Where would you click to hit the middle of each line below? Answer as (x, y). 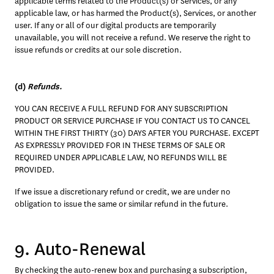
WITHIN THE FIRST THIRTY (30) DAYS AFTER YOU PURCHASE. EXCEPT (137, 133)
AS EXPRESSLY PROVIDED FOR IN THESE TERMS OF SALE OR (120, 145)
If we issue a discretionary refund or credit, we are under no (123, 192)
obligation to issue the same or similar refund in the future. (122, 204)
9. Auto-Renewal (80, 249)
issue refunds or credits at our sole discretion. (98, 50)
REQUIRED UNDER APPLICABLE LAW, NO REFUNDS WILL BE (121, 157)
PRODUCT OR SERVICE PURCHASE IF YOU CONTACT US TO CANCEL (132, 121)
